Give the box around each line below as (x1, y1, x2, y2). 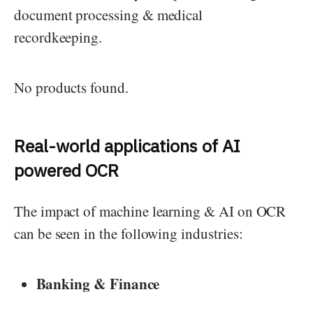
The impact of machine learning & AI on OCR (14, 201, 286, 221)
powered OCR (14, 159, 119, 182)
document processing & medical (14, 5, 203, 24)
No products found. (14, 78, 129, 97)
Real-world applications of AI (14, 134, 240, 158)
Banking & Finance (36, 273, 160, 295)
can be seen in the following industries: (14, 224, 243, 244)
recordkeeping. (14, 27, 108, 47)
